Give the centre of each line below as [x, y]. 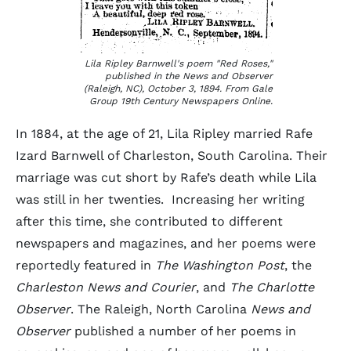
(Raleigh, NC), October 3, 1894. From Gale [178, 89]
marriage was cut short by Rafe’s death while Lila [166, 177]
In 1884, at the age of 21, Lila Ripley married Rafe [164, 134]
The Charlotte [272, 287]
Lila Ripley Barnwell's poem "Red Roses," [179, 63]
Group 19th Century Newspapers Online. [181, 101]
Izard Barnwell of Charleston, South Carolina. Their [172, 156]
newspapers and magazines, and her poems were [166, 243]
